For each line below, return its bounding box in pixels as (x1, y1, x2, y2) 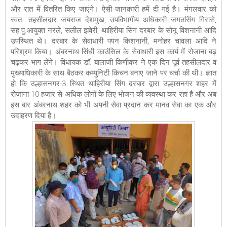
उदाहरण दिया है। (11, 111, 58, 121)
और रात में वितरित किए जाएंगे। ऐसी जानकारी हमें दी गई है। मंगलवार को (11, 5, 216, 14)
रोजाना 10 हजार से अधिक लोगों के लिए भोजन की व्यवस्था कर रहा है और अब (11, 90, 216, 99)
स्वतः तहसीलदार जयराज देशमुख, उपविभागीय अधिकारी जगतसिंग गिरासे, (11, 15, 216, 25)
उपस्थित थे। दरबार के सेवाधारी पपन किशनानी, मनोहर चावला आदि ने (11, 36, 216, 46)
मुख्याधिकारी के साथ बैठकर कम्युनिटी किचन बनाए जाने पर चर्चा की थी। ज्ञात (11, 68, 216, 78)
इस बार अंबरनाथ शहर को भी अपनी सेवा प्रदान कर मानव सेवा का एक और (11, 100, 216, 110)
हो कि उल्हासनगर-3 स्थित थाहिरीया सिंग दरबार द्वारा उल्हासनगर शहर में (11, 79, 216, 89)
